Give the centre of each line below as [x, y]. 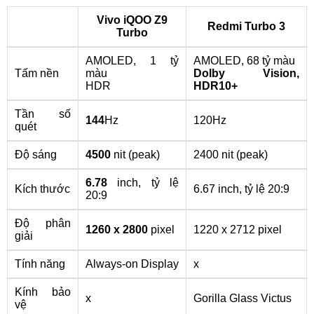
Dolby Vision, [246, 73]
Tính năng [40, 264]
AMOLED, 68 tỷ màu [244, 61]
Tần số [43, 114]
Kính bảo [43, 292]
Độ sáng [36, 155]
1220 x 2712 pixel [238, 230]
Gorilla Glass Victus [243, 298]
